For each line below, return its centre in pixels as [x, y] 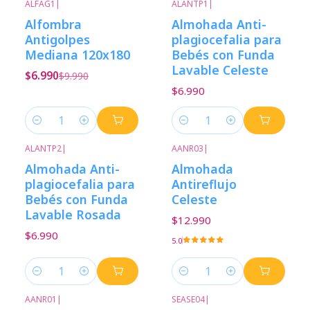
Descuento [68, 14]
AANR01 [41, 299]
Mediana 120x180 [77, 54]
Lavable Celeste [220, 70]
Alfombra [53, 24]
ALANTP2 [43, 148]
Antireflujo [204, 184]
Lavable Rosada [73, 215]
